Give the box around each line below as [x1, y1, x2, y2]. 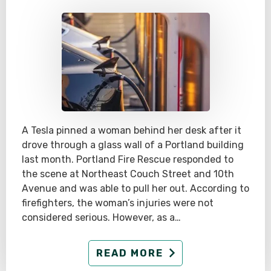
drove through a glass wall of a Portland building [22, 139, 244, 151]
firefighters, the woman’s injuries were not [22, 197, 214, 209]
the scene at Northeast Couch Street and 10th [22, 168, 234, 180]
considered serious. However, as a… [22, 211, 181, 223]
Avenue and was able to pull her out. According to [22, 182, 249, 194]
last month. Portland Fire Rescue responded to [22, 153, 233, 165]
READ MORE [96, 247, 163, 260]
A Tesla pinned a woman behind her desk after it [22, 124, 241, 136]
